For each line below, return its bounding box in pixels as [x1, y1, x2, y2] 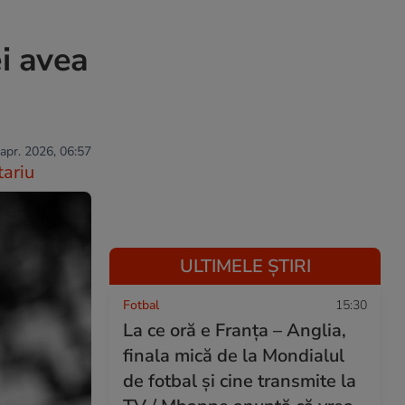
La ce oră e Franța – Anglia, [123, 318, 346, 343]
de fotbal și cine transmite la [123, 369, 356, 393]
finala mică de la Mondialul [123, 344, 344, 368]
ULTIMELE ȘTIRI [179, 254, 311, 278]
